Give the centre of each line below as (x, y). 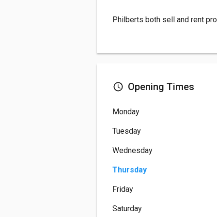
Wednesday (132, 151)
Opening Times (161, 87)
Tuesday (127, 131)
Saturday (127, 209)
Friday (123, 189)
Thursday (130, 170)
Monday (126, 112)
